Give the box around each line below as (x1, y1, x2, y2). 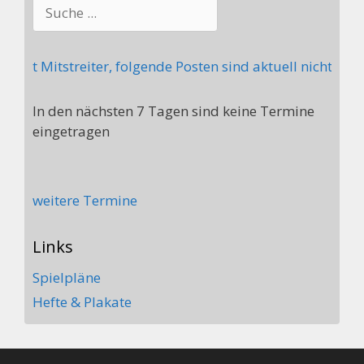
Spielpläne (32, 267, 101, 287)
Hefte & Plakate (32, 292, 132, 311)
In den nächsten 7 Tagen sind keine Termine (32, 101, 314, 120)
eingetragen (32, 121, 110, 141)
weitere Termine (32, 190, 137, 210)
